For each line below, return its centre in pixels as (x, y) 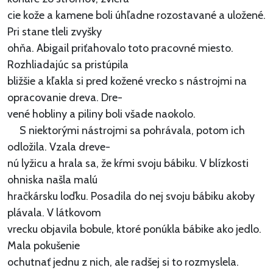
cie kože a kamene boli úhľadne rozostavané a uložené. (136, 16)
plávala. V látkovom (54, 213)
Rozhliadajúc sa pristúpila (68, 65)
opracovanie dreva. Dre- (65, 98)
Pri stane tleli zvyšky (55, 32)
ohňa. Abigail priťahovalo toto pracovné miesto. (120, 48)
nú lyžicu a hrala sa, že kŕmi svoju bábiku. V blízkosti (128, 164)
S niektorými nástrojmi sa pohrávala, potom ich (126, 131)
